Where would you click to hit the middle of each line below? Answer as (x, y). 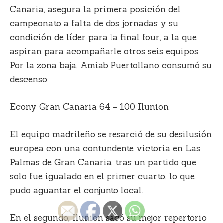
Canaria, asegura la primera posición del (95, 10)
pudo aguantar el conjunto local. (77, 190)
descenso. (31, 79)
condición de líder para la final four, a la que (103, 38)
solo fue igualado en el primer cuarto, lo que (102, 176)
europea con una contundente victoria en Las (105, 148)
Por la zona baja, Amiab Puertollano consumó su (111, 65)
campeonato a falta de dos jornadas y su (94, 24)
